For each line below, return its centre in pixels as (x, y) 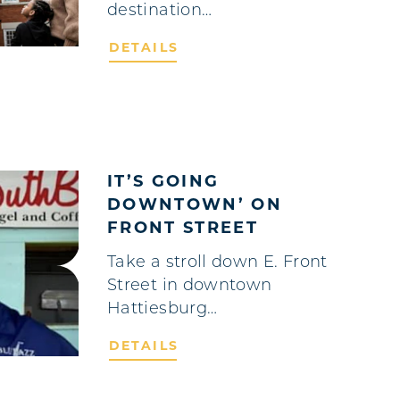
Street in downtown (190, 286)
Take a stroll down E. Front (217, 262)
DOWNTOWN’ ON (195, 205)
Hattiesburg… (162, 309)
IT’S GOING (163, 182)
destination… (160, 11)
